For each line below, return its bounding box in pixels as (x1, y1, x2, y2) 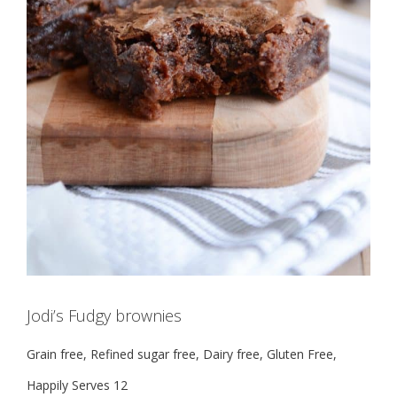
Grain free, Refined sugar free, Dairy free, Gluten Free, (27, 346, 337, 363)
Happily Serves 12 (27, 377, 128, 394)
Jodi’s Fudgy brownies (27, 305, 182, 327)
